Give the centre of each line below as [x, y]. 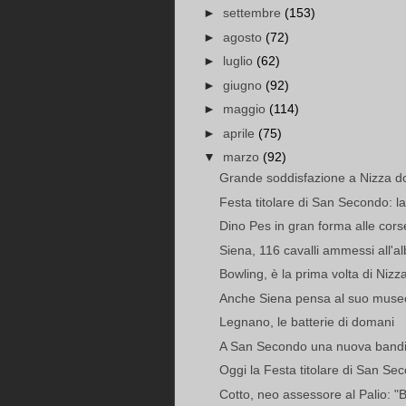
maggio [246, 109]
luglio [239, 61]
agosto [244, 37]
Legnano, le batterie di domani [306, 322]
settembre [253, 13]
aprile [240, 133]
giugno [244, 85]
